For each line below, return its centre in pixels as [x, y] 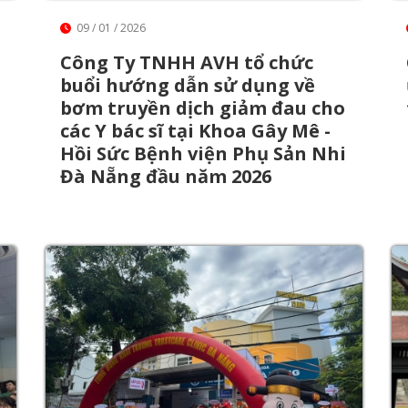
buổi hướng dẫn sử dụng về [188, 85]
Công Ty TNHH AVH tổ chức [187, 62]
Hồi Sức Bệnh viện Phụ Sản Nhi [203, 153]
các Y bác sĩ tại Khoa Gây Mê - [195, 130]
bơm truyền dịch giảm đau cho [203, 107]
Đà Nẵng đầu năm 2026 [166, 176]
